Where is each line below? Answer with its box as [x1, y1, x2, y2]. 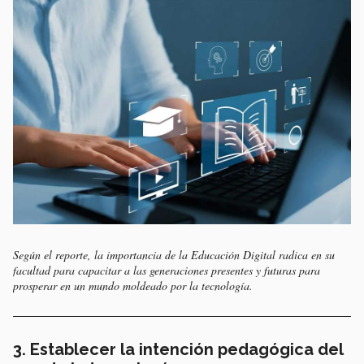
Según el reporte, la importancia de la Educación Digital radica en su [13, 247, 335, 263]
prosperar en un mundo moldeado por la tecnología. [13, 278, 253, 294]
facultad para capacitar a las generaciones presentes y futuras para [13, 262, 320, 279]
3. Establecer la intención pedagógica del [13, 340, 343, 360]
